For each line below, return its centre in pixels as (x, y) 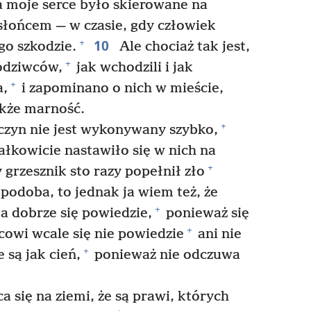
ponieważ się (206, 213)
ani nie (218, 234)
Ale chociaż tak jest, (183, 47)
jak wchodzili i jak (133, 67)
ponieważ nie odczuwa (166, 255)
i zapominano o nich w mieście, (121, 88)
